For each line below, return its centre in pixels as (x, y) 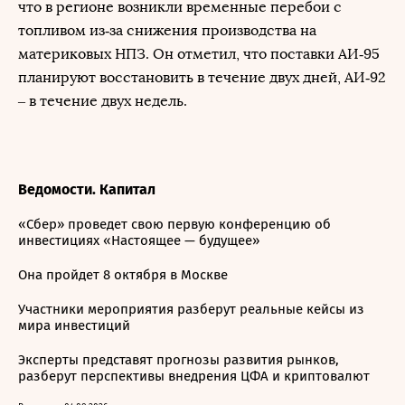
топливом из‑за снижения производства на (167, 30)
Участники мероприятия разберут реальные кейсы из (191, 309)
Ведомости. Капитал (87, 189)
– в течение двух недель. (103, 101)
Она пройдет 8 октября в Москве (123, 275)
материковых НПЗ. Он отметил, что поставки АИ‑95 (199, 54)
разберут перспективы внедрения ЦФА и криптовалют (194, 376)
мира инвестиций (74, 325)
